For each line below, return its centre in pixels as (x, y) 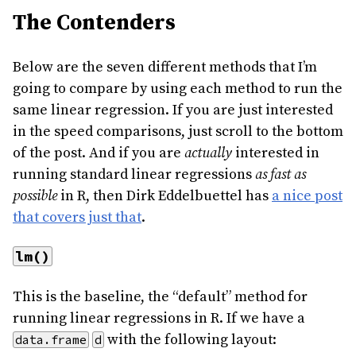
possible (35, 196)
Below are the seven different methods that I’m (165, 68)
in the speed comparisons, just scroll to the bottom (178, 132)
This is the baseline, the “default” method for (160, 297)
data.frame (51, 340)
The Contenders (94, 23)
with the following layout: (190, 340)
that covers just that (77, 218)
